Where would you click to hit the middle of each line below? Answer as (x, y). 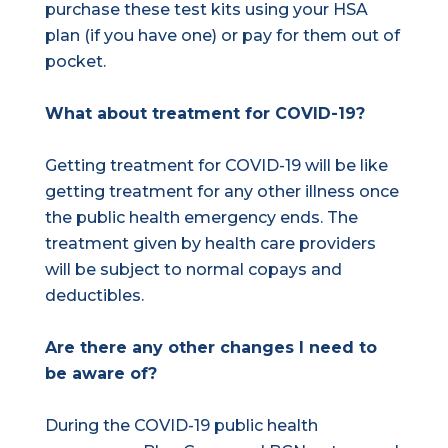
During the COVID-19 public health (181, 425)
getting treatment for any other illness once (221, 191)
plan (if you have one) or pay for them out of (222, 35)
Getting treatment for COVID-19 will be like (216, 165)
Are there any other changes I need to (210, 347)
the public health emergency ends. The (201, 217)
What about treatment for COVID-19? (207, 113)
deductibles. (102, 295)
